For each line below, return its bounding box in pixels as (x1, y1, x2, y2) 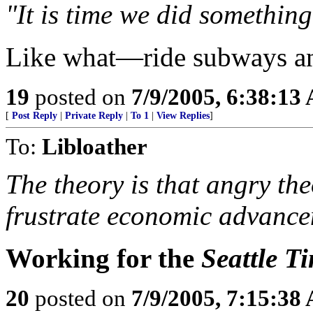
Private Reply (65, 110, 123, 121)
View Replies (156, 110, 210, 121)
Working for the (6, 243, 201, 273)
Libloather (42, 133, 147, 159)
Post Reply (12, 110, 57, 121)
